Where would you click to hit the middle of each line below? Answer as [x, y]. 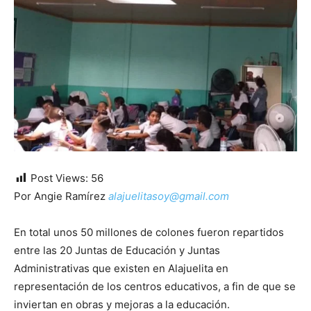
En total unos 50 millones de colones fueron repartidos [149, 233]
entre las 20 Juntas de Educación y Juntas [117, 251]
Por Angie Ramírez [61, 196]
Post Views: [59, 178]
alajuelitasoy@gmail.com [169, 196]
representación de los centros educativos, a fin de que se [155, 287]
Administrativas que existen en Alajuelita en [121, 269]
